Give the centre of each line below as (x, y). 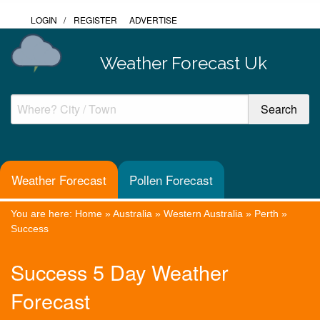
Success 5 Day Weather (120, 272)
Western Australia (203, 213)
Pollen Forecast (171, 180)
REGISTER (95, 20)
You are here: (43, 213)
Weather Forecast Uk (183, 63)
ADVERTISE (153, 20)
